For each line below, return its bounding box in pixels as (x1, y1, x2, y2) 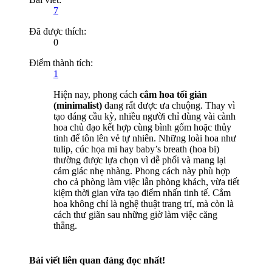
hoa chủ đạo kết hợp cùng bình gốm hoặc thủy (53, 121, 231, 132)
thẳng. (53, 220, 77, 231)
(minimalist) (53, 100, 102, 110)
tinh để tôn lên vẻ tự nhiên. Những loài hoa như (53, 132, 236, 143)
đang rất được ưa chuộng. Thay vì (102, 100, 235, 110)
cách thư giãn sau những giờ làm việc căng (53, 209, 217, 220)
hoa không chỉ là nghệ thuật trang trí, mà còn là (53, 198, 234, 209)
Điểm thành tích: (29, 57, 93, 68)
